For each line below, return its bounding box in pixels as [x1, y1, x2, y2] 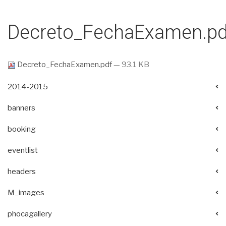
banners [8, 103, 35, 112]
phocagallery [8, 209, 52, 218]
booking [8, 124, 36, 134]
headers [8, 166, 36, 176]
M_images [8, 188, 44, 197]
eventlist [8, 145, 38, 155]
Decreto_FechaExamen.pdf [16, 60, 114, 69]
